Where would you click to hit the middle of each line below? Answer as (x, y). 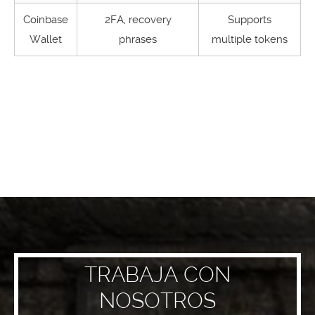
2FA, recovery (138, 20)
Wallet (46, 39)
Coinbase (46, 20)
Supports (250, 20)
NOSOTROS (157, 301)
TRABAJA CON (157, 275)
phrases (138, 39)
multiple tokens (250, 39)
